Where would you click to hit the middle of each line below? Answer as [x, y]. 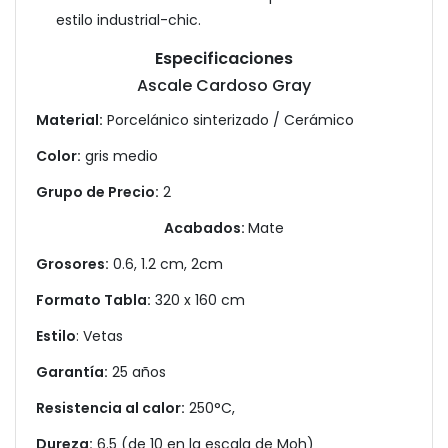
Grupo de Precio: [97, 192]
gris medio [119, 156]
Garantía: [72, 372]
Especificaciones [224, 58]
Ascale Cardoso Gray [224, 85]
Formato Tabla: [93, 300]
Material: [69, 120]
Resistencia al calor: [110, 408]
